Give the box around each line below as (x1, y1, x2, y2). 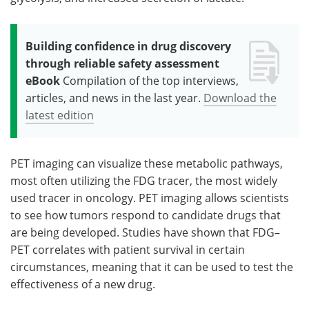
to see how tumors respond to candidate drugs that (10, 208, 281, 223)
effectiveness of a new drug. (10, 277, 155, 292)
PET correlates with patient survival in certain (10, 242, 245, 258)
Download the (203, 90, 277, 106)
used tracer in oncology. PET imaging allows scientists (10, 190, 289, 206)
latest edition (26, 108, 94, 123)
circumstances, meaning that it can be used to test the (10, 259, 293, 275)
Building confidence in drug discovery (26, 39, 231, 54)
